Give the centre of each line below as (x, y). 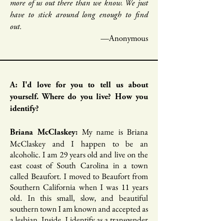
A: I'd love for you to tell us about (79, 86)
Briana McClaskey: (44, 133)
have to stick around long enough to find (79, 16)
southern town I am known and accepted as (79, 209)
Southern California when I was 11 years (79, 187)
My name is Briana (113, 132)
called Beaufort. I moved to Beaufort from (79, 176)
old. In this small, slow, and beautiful (79, 198)
